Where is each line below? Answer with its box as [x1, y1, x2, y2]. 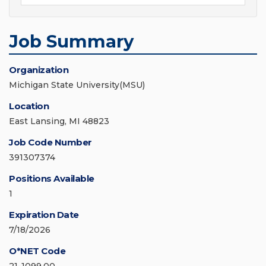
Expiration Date [9, 209, 79, 221]
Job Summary [9, 31, 134, 52]
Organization [9, 64, 68, 76]
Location [9, 100, 49, 112]
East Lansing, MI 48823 [9, 116, 109, 127]
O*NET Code [9, 245, 65, 257]
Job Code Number [9, 137, 92, 148]
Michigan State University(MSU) [9, 80, 145, 91]
